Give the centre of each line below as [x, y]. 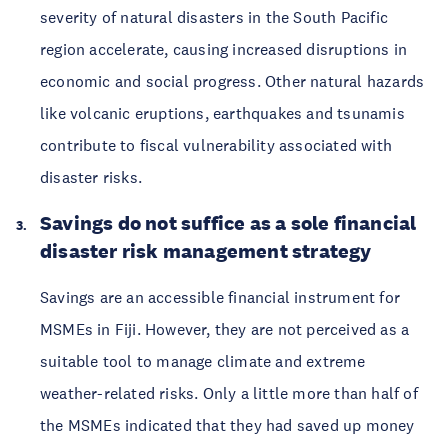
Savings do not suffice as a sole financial [228, 223]
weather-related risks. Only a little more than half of [229, 393]
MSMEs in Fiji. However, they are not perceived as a [225, 329]
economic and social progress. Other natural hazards [232, 81]
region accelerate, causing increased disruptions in [224, 49]
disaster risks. [91, 177]
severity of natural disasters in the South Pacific [214, 17]
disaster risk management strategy [206, 251]
